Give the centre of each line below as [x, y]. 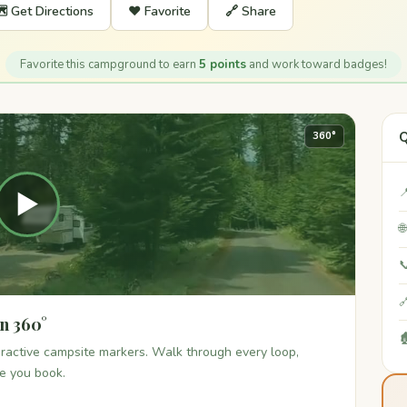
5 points [223, 65]
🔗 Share [251, 11]
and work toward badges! [317, 65]
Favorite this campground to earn [109, 65]
